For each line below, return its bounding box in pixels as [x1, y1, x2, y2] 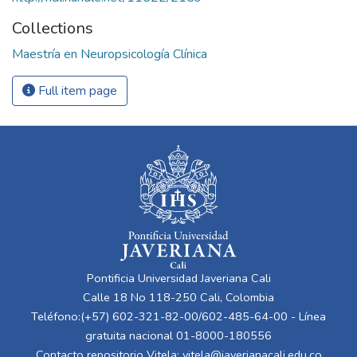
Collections [12, 18, 93, 40]
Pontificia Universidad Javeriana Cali [86, 270, 271, 287]
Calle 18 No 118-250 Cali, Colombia [83, 289, 274, 306]
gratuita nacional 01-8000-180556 [85, 328, 272, 344]
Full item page [35, 82, 117, 100]
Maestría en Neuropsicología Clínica [12, 45, 207, 64]
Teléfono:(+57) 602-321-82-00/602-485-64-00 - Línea [31, 308, 326, 325]
